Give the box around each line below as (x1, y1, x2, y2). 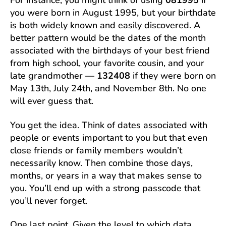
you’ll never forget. (10, 194, 87, 207)
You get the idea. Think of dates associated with (10, 119, 207, 131)
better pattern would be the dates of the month (10, 32, 206, 44)
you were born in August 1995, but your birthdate (10, 7, 216, 19)
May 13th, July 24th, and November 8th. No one (10, 82, 206, 94)
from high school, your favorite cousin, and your (10, 57, 204, 69)
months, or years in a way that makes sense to (10, 169, 202, 182)
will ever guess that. (10, 95, 93, 107)
